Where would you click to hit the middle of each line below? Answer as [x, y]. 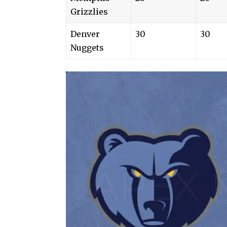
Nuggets [87, 47]
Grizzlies [89, 11]
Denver [85, 34]
